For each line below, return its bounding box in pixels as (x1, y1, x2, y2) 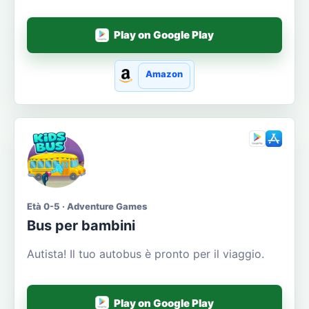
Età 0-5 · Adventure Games (27, 201, 147, 212)
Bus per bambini (27, 217, 135, 235)
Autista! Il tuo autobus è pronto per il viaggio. (27, 247, 264, 261)
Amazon (145, 68, 183, 79)
